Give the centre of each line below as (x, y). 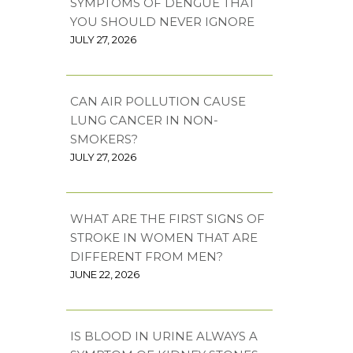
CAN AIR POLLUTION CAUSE (158, 101)
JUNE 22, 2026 (104, 274)
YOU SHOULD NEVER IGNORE (162, 21)
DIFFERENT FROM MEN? (146, 256)
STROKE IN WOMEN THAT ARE (163, 237)
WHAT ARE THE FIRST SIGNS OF (167, 218)
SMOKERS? (104, 139)
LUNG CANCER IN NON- (144, 120)
